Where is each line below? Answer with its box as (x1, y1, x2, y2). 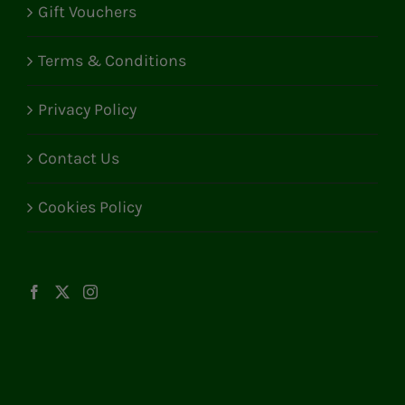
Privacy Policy (38, 99, 137, 120)
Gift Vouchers (38, 2, 137, 23)
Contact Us (38, 148, 119, 169)
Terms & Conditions (38, 51, 186, 71)
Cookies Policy (38, 197, 142, 218)
